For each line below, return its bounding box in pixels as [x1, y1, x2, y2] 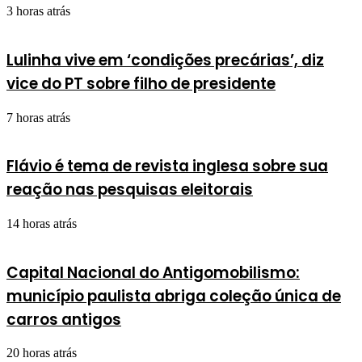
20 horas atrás [6, 346, 77, 360]
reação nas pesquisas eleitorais [6, 179, 253, 201]
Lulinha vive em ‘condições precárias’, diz [6, 48, 324, 71]
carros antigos [6, 308, 121, 330]
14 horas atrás [6, 217, 77, 230]
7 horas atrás [6, 110, 70, 124]
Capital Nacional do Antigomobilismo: [6, 261, 300, 284]
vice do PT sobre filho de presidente [6, 72, 276, 95]
